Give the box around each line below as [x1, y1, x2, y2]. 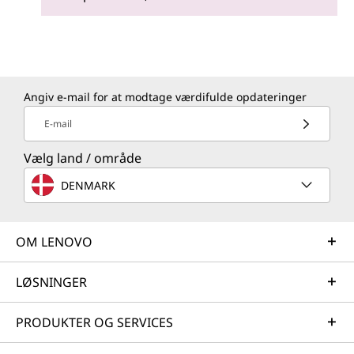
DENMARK [61, 177, 115, 193]
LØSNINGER [16, 273, 87, 292]
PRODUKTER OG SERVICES [16, 314, 173, 332]
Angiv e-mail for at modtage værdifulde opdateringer [24, 89, 307, 105]
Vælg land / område [24, 149, 141, 168]
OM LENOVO [16, 233, 92, 251]
